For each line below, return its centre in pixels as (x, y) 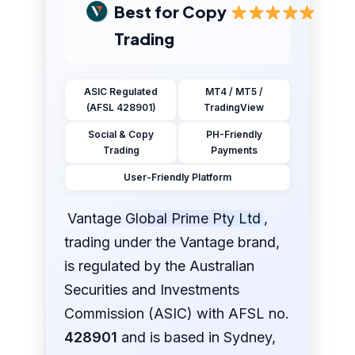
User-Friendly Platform (177, 177)
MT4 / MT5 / (234, 92)
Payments (234, 151)
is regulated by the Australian (160, 266)
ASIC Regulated (121, 92)
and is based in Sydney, (197, 338)
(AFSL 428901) (121, 108)
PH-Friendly (234, 135)
